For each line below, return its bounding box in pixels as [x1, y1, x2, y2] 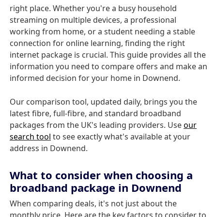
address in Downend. [10, 143, 88, 154]
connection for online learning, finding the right [10, 38, 185, 48]
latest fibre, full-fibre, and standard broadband [10, 108, 181, 119]
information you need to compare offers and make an [10, 61, 207, 72]
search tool [10, 131, 51, 142]
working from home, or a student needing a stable [10, 26, 195, 37]
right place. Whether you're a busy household [10, 3, 177, 14]
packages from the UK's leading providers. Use [10, 120, 184, 130]
